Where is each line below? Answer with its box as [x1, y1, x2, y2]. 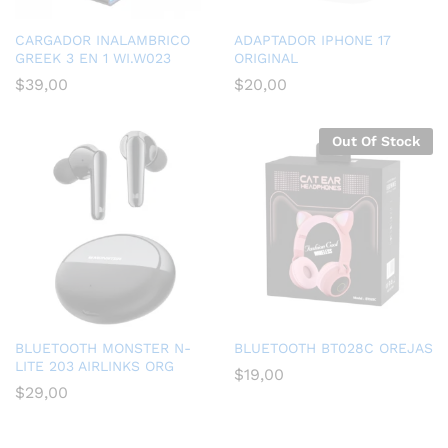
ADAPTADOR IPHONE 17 [234, 31, 391, 48]
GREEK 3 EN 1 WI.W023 [15, 49, 171, 66]
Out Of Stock [332, 132, 420, 149]
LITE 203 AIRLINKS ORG [15, 357, 174, 374]
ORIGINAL [234, 49, 298, 66]
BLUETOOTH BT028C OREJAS [234, 339, 433, 356]
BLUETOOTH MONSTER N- [15, 339, 191, 356]
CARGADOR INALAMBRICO [15, 31, 190, 48]
